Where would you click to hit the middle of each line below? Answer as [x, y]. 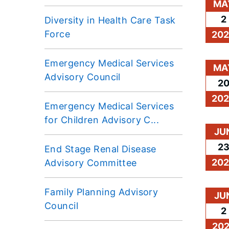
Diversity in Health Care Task [110, 20]
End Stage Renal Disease [100, 149]
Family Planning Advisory [101, 192]
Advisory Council [83, 77]
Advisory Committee [91, 163]
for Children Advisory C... [102, 120]
